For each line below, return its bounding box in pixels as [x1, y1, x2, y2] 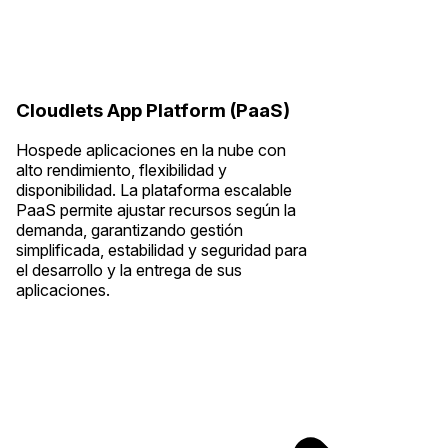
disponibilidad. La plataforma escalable [16, 180, 292, 201]
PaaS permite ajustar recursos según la [16, 200, 296, 221]
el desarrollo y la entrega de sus [16, 260, 242, 281]
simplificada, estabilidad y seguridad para [16, 240, 307, 261]
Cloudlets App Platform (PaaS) [16, 98, 290, 122]
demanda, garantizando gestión [16, 220, 243, 241]
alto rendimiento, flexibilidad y [16, 160, 227, 181]
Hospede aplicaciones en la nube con [16, 140, 286, 161]
